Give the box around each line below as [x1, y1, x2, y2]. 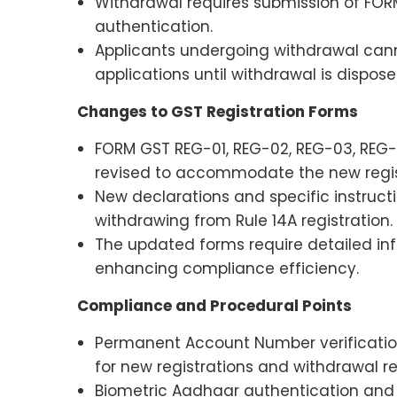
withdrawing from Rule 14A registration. [95, 210, 393, 231]
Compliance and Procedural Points [77, 295, 352, 316]
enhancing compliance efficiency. [95, 258, 359, 279]
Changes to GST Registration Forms [77, 101, 358, 122]
